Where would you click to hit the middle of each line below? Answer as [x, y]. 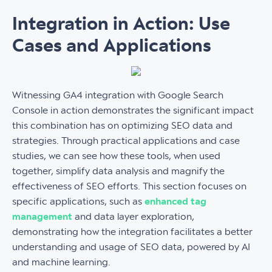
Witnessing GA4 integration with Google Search [118, 95]
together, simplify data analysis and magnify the [118, 171]
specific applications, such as [78, 202]
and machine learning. [61, 262]
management [42, 217]
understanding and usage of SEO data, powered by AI [131, 247]
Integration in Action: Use [121, 24]
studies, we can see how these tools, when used [116, 156]
